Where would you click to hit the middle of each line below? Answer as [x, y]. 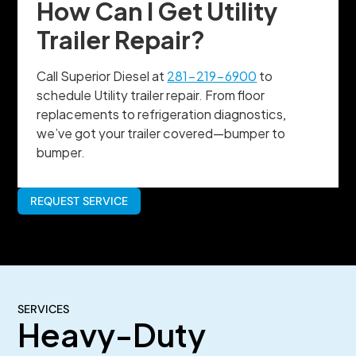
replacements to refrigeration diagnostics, [162, 114]
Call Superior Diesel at [102, 76]
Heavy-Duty [112, 334]
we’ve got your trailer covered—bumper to [161, 133]
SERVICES [44, 309]
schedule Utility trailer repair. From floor [151, 95]
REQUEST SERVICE [79, 201]
